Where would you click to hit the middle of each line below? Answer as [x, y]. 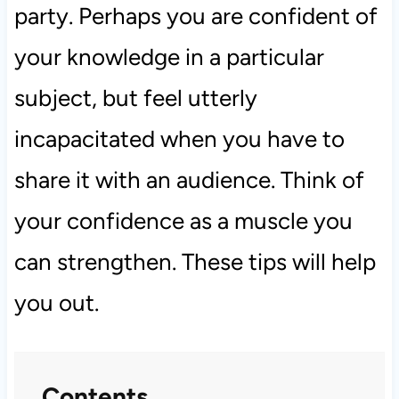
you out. [56, 303]
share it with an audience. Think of [189, 180]
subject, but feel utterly [135, 98]
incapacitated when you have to [179, 139]
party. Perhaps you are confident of [195, 16]
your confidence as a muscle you [183, 221]
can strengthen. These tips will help [195, 262]
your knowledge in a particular [169, 57]
